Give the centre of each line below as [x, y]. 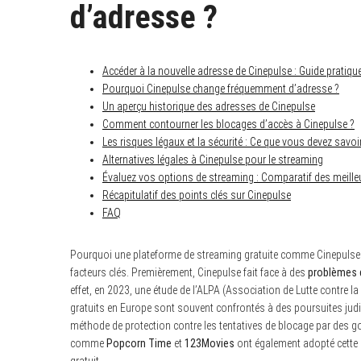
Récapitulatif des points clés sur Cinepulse [197, 195]
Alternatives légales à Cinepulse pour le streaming [213, 160]
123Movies [210, 343]
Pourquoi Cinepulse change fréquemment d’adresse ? [221, 89]
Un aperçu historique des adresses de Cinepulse [209, 106]
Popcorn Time [139, 343]
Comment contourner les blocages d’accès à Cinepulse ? [228, 124]
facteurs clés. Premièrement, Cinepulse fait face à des [189, 272]
